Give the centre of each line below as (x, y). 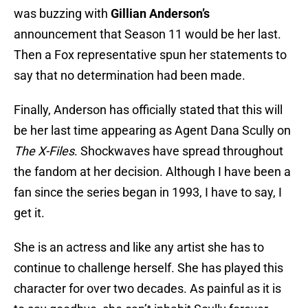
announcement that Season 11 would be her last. (147, 34)
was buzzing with (62, 14)
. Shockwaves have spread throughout (179, 151)
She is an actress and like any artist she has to (139, 247)
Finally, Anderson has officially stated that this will (148, 110)
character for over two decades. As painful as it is (147, 289)
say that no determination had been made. (130, 76)
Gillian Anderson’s (160, 14)
